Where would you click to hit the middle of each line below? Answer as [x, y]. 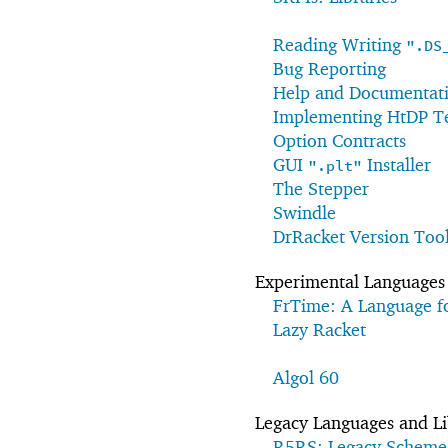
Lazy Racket [319, 329]
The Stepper [321, 188]
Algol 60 [306, 377]
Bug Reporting [329, 68]
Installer [396, 164]
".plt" [335, 166]
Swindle [304, 212]
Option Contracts [339, 140]
